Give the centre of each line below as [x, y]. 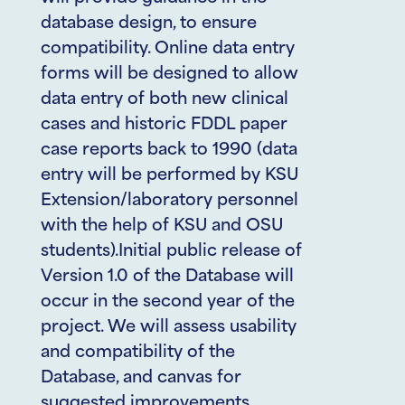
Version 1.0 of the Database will [167, 277]
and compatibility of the [138, 353]
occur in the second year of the [168, 302]
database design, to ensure [149, 24]
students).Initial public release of [171, 252]
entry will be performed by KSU [170, 176]
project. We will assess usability [169, 328]
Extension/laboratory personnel [170, 201]
